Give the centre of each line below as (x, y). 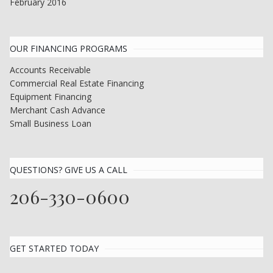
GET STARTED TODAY (54, 248)
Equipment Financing (51, 96)
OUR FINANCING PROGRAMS (69, 48)
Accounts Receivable (50, 69)
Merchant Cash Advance (58, 110)
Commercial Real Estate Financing (77, 83)
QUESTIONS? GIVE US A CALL (69, 169)
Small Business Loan (51, 123)
